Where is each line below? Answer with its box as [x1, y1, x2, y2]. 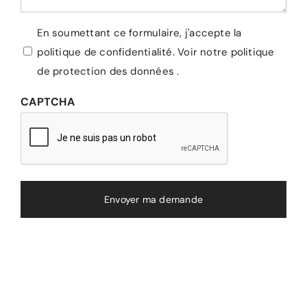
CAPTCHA [21, 95, 75, 110]
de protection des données [37, 64, 174, 79]
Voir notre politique [177, 45, 275, 60]
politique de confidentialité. [37, 45, 178, 60]
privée [20, 46, 56, 61]
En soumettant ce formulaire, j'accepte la [37, 26, 242, 40]
